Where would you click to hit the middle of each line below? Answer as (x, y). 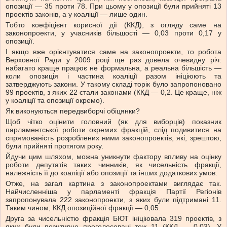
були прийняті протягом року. (54, 146)
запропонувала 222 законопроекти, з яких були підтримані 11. (113, 200)
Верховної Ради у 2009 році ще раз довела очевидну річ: (113, 60)
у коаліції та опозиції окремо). (55, 101)
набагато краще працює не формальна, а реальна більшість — (113, 68)
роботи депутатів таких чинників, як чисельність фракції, (113, 165)
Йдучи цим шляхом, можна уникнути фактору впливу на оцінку (113, 157)
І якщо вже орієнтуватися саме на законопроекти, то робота (113, 52)
